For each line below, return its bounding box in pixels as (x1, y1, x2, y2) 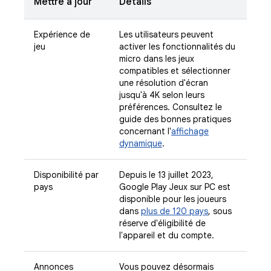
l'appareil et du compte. (119, 230, 214, 241)
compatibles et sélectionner (119, 65, 230, 76)
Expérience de (34, 29, 90, 40)
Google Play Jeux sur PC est (119, 181, 230, 192)
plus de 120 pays (141, 206, 208, 217)
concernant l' (119, 126, 171, 137)
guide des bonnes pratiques (119, 114, 231, 125)
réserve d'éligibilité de (119, 218, 206, 229)
